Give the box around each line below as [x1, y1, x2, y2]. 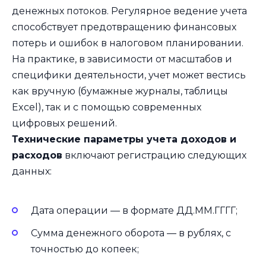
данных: [12, 166, 52, 178]
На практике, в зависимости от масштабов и [12, 53, 232, 65]
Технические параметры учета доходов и [12, 134, 236, 145]
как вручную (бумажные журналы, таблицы [12, 85, 228, 97]
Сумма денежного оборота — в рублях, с [31, 227, 231, 239]
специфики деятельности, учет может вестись [12, 69, 246, 81]
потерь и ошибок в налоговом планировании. [12, 37, 243, 49]
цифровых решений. [12, 118, 117, 129]
